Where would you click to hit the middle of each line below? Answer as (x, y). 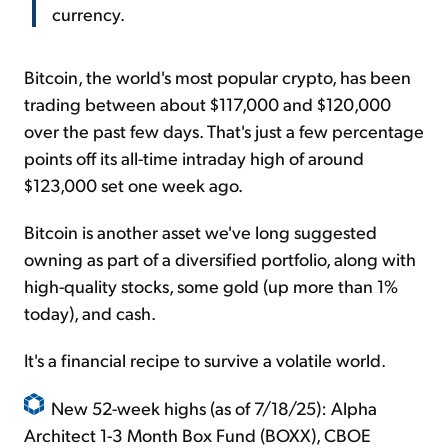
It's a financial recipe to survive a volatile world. (205, 360)
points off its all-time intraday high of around (194, 158)
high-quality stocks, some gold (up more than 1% (211, 286)
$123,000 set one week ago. (133, 185)
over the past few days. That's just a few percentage (224, 131)
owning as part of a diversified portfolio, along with (220, 259)
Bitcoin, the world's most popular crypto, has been (217, 77)
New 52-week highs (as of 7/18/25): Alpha (214, 408)
